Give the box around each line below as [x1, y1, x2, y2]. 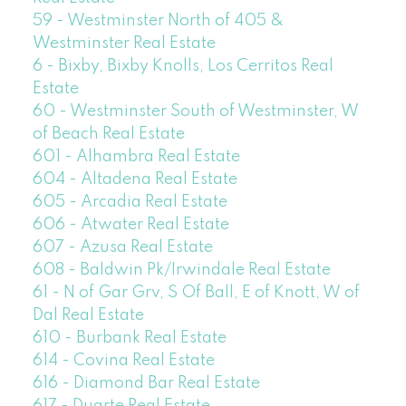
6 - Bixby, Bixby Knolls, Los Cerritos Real [32, 58, 333, 75]
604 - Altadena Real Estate [32, 171, 237, 188]
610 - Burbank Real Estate [32, 330, 227, 347]
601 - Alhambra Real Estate [32, 149, 240, 166]
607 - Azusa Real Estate [32, 239, 213, 256]
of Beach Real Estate [32, 126, 185, 143]
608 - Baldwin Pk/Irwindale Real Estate [32, 262, 331, 279]
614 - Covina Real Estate [32, 353, 215, 370]
